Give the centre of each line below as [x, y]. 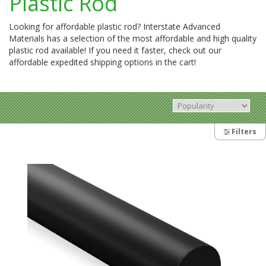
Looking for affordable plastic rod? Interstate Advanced [115, 26]
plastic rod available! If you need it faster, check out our [115, 50]
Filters [243, 131]
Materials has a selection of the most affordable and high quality [133, 38]
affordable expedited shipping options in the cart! [102, 62]
